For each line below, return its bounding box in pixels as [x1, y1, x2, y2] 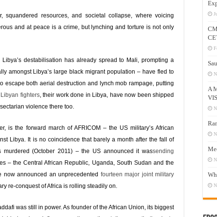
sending [153, 148, 174, 155]
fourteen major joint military [100, 171, 174, 178]
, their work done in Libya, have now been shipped [39, 92, 174, 98]
